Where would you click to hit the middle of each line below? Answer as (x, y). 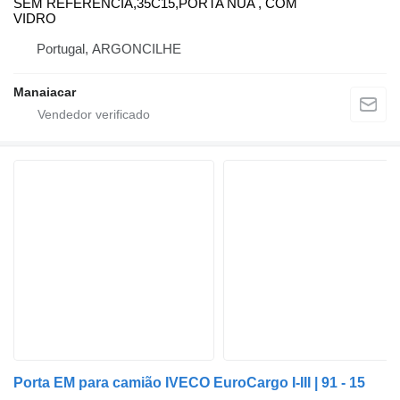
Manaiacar (45, 92)
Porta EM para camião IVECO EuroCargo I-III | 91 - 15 (189, 383)
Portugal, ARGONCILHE (109, 49)
